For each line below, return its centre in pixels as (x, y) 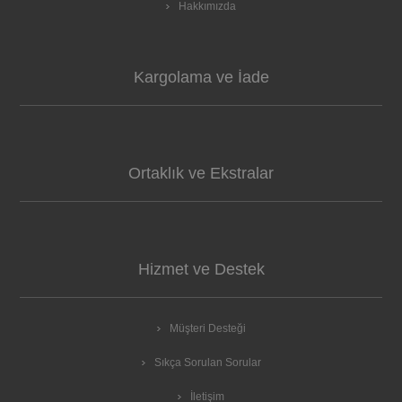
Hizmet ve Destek (201, 269)
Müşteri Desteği (207, 328)
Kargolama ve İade (201, 77)
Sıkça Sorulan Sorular (207, 363)
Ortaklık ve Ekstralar (201, 173)
